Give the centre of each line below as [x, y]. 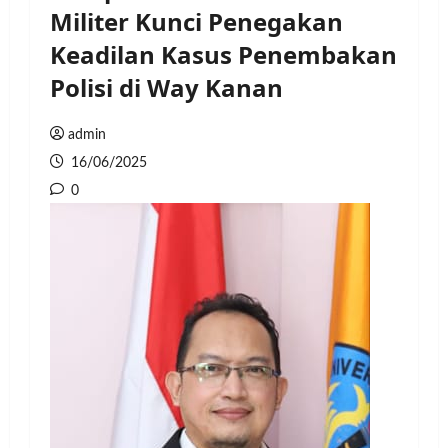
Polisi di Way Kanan [166, 87]
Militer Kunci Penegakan [196, 21]
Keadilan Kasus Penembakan [223, 54]
